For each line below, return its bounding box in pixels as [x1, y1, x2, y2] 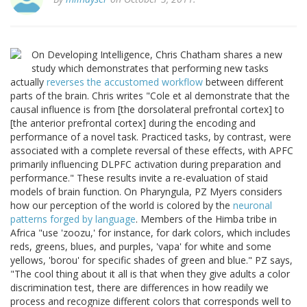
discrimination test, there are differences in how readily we [10, 281, 269, 295]
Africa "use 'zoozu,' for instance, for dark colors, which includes [10, 226, 291, 240]
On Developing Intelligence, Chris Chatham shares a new [32, 48, 282, 62]
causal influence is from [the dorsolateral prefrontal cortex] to [10, 103, 284, 116]
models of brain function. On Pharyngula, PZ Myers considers [10, 185, 282, 199]
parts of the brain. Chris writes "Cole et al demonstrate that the [10, 89, 290, 103]
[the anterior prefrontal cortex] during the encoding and [10, 116, 256, 130]
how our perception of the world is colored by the [10, 199, 233, 212]
